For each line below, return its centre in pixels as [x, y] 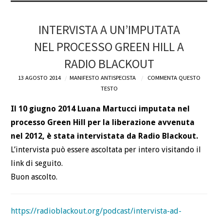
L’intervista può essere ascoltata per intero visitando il [106, 150]
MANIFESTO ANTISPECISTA [102, 77]
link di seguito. [37, 163]
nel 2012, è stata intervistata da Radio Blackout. [105, 136]
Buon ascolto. [34, 177]
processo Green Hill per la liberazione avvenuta [103, 123]
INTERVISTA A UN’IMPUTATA [109, 29]
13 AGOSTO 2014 [39, 77]
